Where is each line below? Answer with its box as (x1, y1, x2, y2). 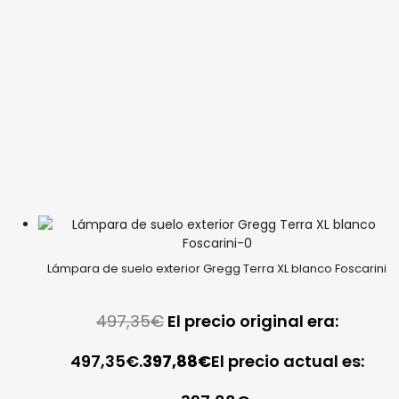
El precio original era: (167, 310, 338, 333)
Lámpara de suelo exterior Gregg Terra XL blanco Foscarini (47, 260, 387, 278)
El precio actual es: (210, 350, 364, 373)
